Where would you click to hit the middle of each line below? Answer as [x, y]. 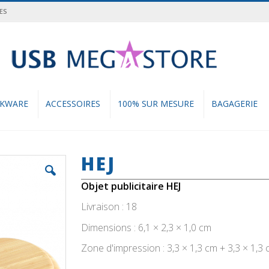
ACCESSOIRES [73, 103]
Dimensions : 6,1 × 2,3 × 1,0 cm [147, 227]
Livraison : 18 [109, 207]
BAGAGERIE [234, 103]
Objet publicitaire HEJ [131, 186]
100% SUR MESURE [156, 103]
